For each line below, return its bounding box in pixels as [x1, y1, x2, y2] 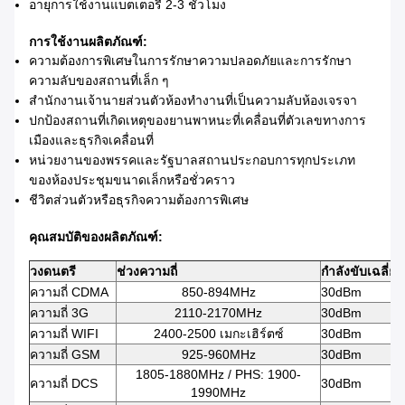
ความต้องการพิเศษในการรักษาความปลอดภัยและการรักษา [29, 53, 352, 69]
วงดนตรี [30, 264, 76, 279]
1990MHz [191, 385, 246, 400]
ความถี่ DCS [30, 376, 98, 391]
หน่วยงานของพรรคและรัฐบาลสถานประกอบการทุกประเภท [29, 153, 355, 168]
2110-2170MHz [174, 306, 262, 321]
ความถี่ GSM [30, 347, 100, 363]
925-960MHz [181, 347, 256, 363]
